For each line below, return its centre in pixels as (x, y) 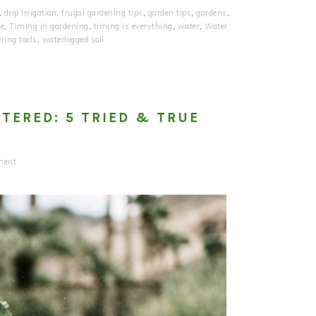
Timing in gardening (49, 26)
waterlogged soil (73, 40)
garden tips (169, 13)
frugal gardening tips (102, 13)
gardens (212, 13)
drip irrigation (30, 13)
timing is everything (133, 26)
